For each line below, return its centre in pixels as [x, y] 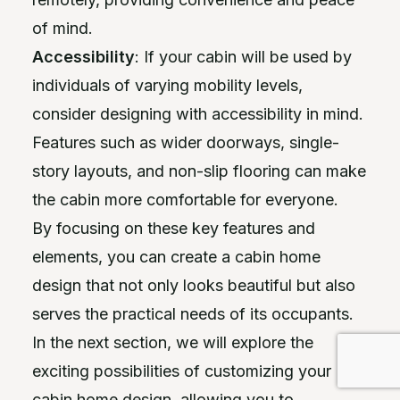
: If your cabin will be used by [243, 56]
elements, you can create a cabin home [176, 256]
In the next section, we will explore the [173, 342]
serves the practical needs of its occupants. [193, 313]
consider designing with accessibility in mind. [198, 113]
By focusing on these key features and [174, 228]
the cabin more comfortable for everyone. [185, 199]
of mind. [62, 28]
